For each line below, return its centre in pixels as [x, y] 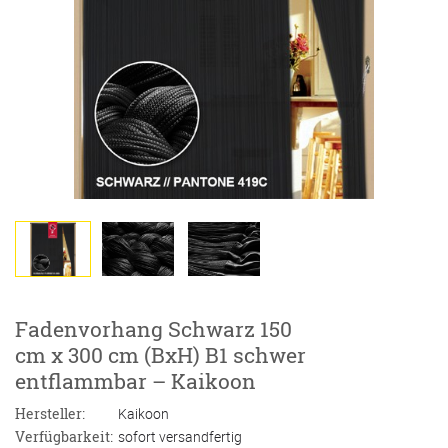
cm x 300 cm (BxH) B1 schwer [160, 355]
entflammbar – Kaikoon [135, 381]
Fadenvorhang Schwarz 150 [153, 329]
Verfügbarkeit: [64, 436]
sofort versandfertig [180, 436]
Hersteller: [50, 413]
